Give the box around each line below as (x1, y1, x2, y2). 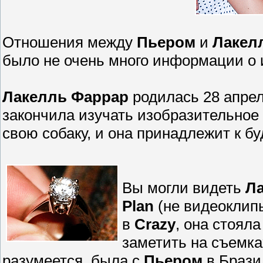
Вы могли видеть (122, 178, 245, 197)
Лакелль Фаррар (2, 87, 129, 106)
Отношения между (2, 33, 137, 51)
